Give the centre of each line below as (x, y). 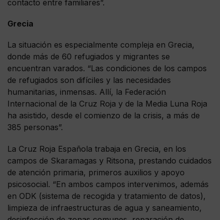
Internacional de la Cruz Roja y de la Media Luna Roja (107, 104)
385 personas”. (35, 127)
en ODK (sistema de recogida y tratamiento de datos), (107, 196)
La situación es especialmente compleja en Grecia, (101, 45)
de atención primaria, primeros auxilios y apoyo (96, 172)
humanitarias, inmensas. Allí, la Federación (87, 92)
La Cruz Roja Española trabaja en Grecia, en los (97, 149)
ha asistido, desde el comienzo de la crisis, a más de (104, 116)
